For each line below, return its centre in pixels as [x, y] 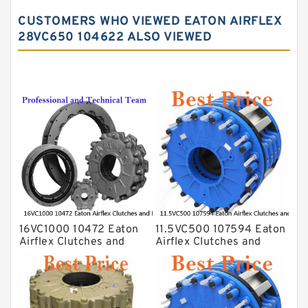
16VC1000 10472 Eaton [79, 229]
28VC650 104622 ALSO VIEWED [115, 37]
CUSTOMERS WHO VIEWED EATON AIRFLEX [150, 21]
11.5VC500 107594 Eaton [220, 229]
